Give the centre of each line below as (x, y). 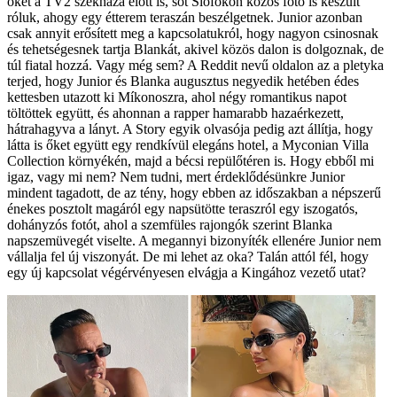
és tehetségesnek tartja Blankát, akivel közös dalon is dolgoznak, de (195, 50)
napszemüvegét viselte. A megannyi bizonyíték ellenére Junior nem (194, 241)
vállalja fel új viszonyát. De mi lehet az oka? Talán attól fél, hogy (188, 257)
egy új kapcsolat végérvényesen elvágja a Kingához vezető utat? (187, 273)
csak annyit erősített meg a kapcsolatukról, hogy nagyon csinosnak (193, 34)
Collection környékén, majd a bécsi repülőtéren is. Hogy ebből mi (191, 161)
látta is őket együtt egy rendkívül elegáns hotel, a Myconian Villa (188, 145)
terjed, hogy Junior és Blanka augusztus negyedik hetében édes (183, 82)
